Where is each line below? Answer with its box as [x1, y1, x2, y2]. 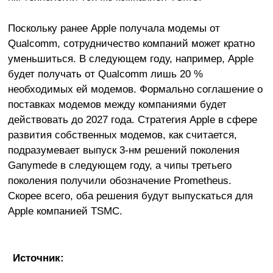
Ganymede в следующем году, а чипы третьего [7, 158, 232, 171]
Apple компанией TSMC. [7, 204, 122, 217]
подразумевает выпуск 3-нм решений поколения [7, 143, 239, 156]
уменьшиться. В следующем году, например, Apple [7, 52, 253, 65]
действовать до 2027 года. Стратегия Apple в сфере [7, 113, 257, 126]
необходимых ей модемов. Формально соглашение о [7, 82, 263, 95]
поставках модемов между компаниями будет [7, 97, 227, 110]
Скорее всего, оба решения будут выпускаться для [7, 189, 253, 202]
